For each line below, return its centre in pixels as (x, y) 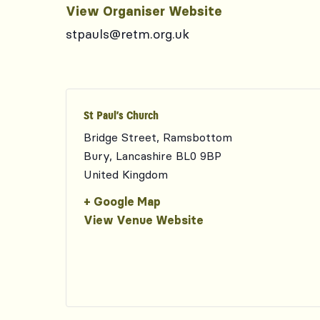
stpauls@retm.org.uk (127, 34)
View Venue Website (144, 220)
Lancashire (144, 156)
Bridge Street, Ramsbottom (158, 137)
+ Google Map (122, 201)
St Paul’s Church (121, 116)
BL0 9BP (199, 156)
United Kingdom (126, 174)
